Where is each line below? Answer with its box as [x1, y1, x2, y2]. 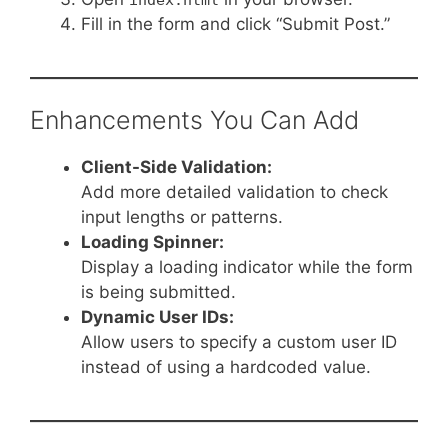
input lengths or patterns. [81, 207, 283, 228]
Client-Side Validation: [81, 157, 272, 178]
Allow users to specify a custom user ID [81, 332, 397, 353]
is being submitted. [81, 282, 236, 303]
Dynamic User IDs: [81, 307, 234, 328]
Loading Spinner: [81, 232, 224, 253]
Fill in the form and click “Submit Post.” [81, 13, 390, 34]
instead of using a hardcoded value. [81, 357, 371, 378]
